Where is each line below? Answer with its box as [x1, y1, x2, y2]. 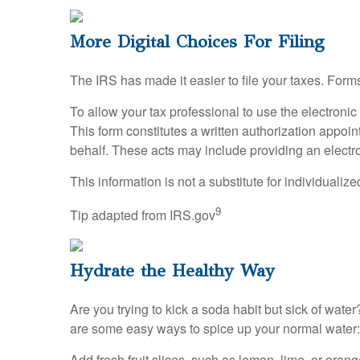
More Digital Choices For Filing [70, 30, 325, 52]
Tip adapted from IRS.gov [70, 205, 215, 224]
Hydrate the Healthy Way [70, 259, 275, 281]
